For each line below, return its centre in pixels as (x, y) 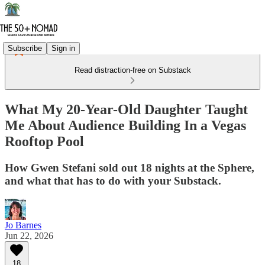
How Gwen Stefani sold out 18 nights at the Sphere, (130, 167)
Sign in (63, 48)
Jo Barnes (23, 225)
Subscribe (25, 48)
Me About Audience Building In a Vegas (125, 125)
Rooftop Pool (44, 141)
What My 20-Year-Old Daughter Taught (126, 109)
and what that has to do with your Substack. (113, 180)
